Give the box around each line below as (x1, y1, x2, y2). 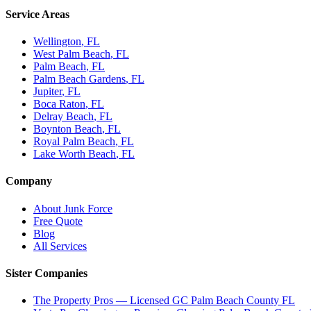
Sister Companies (6, 267, 87, 279)
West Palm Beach (33, 48, 110, 60)
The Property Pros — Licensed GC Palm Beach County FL (33, 294, 295, 307)
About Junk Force (33, 202, 112, 215)
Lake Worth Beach (33, 148, 116, 160)
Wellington (33, 35, 81, 48)
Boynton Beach (33, 123, 102, 135)
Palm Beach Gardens (33, 73, 126, 85)
